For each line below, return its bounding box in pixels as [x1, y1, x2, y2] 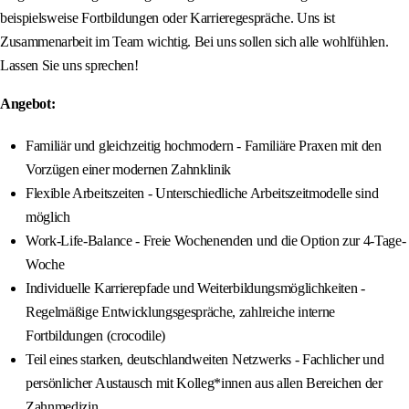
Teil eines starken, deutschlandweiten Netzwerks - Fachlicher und [26, 351, 384, 368]
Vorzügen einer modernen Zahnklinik [26, 162, 232, 178]
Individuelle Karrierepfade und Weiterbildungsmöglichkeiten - [26, 280, 365, 297]
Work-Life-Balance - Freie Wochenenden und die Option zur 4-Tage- [26, 233, 406, 249]
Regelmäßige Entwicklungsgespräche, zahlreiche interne [26, 304, 336, 320]
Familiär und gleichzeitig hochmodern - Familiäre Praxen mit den [26, 138, 382, 154]
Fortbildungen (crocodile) [26, 328, 165, 344]
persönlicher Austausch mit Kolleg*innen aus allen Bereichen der [26, 375, 383, 392]
